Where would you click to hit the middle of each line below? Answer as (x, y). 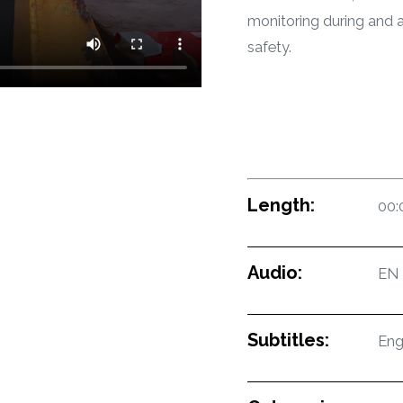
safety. (270, 47)
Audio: (275, 273)
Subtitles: (289, 340)
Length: (282, 205)
